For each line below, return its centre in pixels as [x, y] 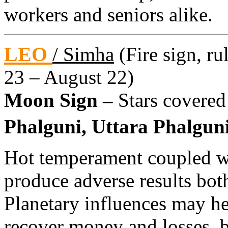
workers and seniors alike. [108, 14]
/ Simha [83, 54]
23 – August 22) [69, 77]
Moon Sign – [61, 100]
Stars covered [172, 100]
